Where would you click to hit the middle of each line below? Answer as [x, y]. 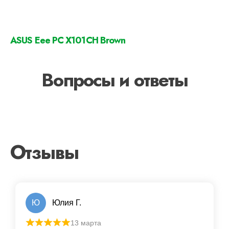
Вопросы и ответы [114, 80]
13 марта [86, 223]
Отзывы [44, 152]
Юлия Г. [67, 202]
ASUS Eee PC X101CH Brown [68, 40]
